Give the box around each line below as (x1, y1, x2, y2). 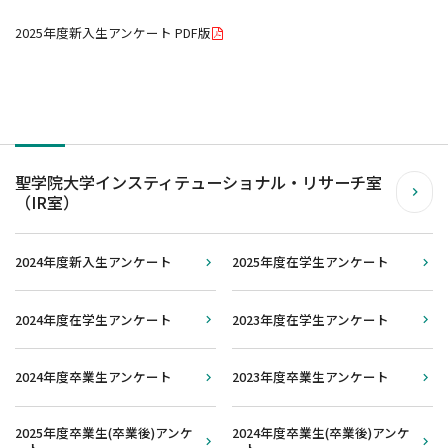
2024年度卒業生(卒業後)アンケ (232, 423, 410, 443)
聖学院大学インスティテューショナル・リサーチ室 (15, 170, 382, 195)
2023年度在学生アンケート (232, 309, 389, 329)
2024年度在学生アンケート (15, 309, 172, 329)
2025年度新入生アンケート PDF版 (15, 23, 211, 43)
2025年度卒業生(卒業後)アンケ (15, 423, 193, 443)
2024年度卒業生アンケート (15, 367, 172, 387)
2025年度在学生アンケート (232, 252, 389, 272)
